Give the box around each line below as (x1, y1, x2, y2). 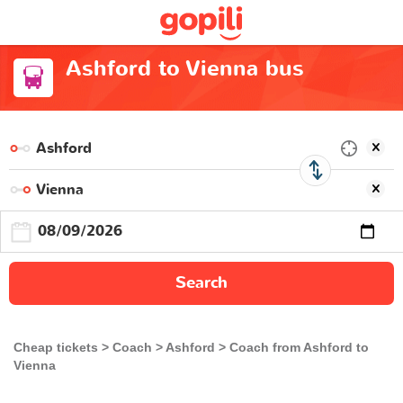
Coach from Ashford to (229, 339, 369, 354)
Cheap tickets (13, 339, 98, 354)
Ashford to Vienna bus (65, 54, 304, 84)
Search (175, 271, 228, 294)
